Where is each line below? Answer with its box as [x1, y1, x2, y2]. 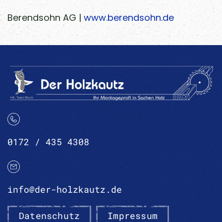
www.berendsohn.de [84, 11, 174, 24]
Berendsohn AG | [7, 11, 84, 24]
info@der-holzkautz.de [7, 183, 122, 196]
